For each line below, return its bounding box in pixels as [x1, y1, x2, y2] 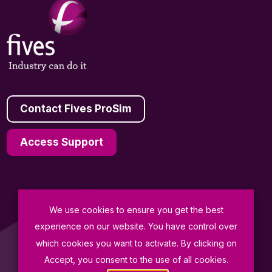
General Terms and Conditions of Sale [67, 206, 220, 217]
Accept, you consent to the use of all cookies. [44, 254, 228, 265]
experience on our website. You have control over [35, 221, 237, 232]
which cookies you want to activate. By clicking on [35, 237, 237, 248]
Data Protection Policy [99, 228, 188, 239]
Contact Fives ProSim [20, 103, 132, 115]
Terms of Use [116, 250, 171, 260]
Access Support [20, 136, 104, 149]
